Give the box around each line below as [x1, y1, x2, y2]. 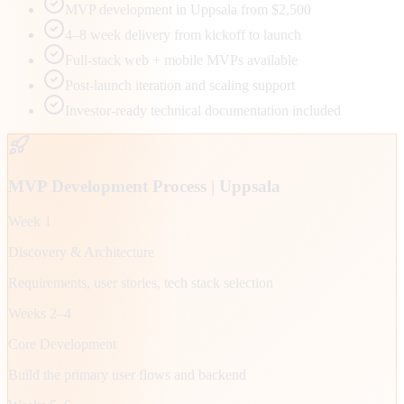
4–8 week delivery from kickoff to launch [65, 27, 301, 43]
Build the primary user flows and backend [8, 366, 246, 382]
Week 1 [8, 213, 51, 229]
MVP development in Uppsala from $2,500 [65, 2, 311, 18]
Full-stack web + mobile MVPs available [65, 52, 298, 69]
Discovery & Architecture [8, 243, 154, 260]
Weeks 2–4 [8, 305, 71, 321]
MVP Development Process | [8, 177, 219, 197]
